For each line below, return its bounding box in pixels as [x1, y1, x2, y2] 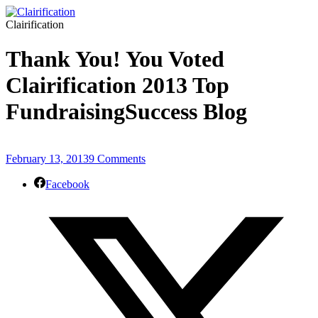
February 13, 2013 [6, 153, 89, 165]
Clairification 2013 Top [6, 72, 229, 99]
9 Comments [89, 153, 146, 165]
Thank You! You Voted [6, 46, 224, 72]
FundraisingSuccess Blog [6, 99, 247, 125]
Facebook [45, 178, 89, 191]
